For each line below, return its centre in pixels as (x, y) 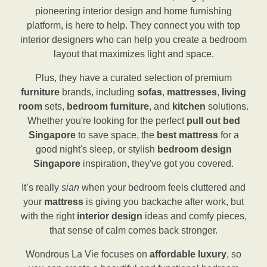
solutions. (227, 107)
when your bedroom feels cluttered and (162, 188)
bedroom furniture (108, 107)
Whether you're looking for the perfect (107, 121)
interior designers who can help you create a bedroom (133, 40)
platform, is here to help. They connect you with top (133, 26)
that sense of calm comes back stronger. (133, 231)
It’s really (41, 188)
